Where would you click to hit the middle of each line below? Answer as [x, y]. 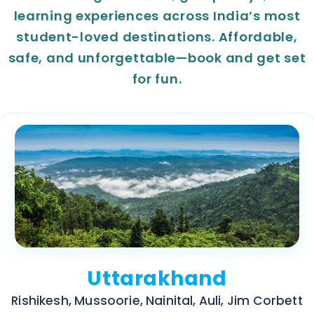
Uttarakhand [157, 279]
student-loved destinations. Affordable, [157, 37]
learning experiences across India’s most [157, 16]
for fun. [157, 79]
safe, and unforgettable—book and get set [157, 58]
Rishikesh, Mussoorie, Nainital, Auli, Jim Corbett [157, 301]
